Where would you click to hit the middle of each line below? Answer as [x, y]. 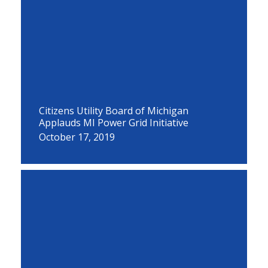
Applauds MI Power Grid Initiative [114, 123]
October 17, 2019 [77, 137]
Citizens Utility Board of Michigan [114, 111]
